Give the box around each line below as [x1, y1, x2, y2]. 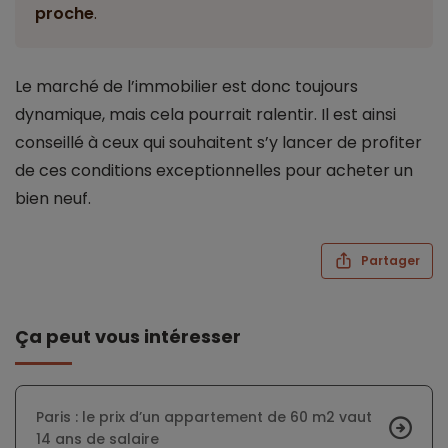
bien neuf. [15, 187, 91, 211]
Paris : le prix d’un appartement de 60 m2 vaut [36, 407, 372, 428]
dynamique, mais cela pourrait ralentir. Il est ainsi [15, 103, 396, 127]
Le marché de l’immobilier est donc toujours [15, 75, 358, 99]
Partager [358, 252, 420, 270]
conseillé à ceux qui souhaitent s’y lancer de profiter [15, 131, 422, 155]
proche [35, 2, 94, 26]
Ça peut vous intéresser [29, 324, 241, 350]
